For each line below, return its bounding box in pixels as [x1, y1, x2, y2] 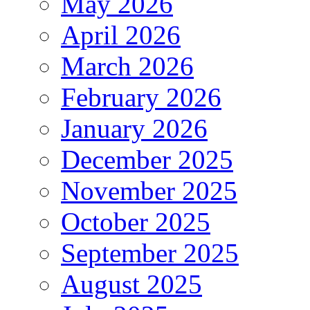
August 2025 [61, 269, 202, 300]
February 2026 [61, 82, 221, 113]
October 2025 [61, 207, 210, 237]
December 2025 [61, 145, 233, 175]
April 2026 [61, 20, 181, 51]
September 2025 [61, 238, 239, 268]
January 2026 [61, 113, 208, 144]
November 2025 [61, 176, 237, 206]
